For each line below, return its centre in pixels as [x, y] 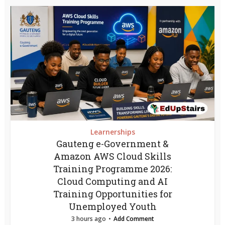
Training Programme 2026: [113, 169]
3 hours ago [88, 219]
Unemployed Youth [113, 207]
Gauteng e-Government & [113, 144]
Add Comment [134, 219]
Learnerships [113, 132]
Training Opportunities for [113, 194]
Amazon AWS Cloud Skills [113, 156]
